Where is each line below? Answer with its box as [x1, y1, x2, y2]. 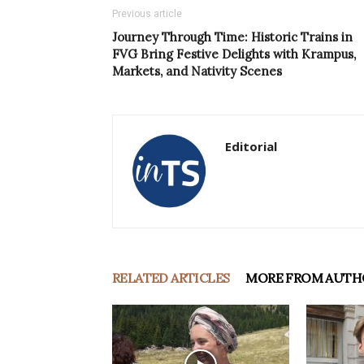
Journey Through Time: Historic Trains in [112, 29, 353, 45]
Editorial [225, 138, 277, 155]
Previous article [112, 8, 182, 20]
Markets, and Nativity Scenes [112, 63, 282, 80]
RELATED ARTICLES [112, 270, 230, 287]
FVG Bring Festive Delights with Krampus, [112, 46, 356, 63]
